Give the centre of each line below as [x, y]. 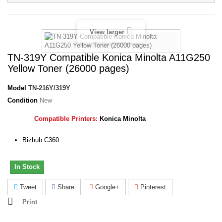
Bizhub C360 [41, 140]
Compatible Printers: [67, 119]
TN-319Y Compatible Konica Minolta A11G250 [109, 57]
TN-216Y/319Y [49, 88]
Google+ [106, 187]
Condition [23, 100]
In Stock [27, 167]
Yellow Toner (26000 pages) [68, 68]
